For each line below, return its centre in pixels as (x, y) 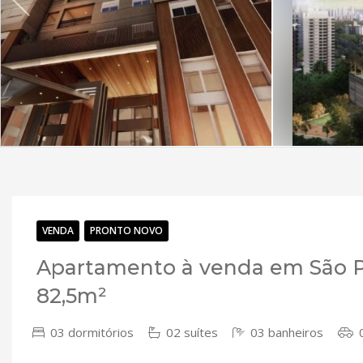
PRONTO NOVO (126, 231)
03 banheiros (285, 332)
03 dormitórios (90, 332)
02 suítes (190, 332)
